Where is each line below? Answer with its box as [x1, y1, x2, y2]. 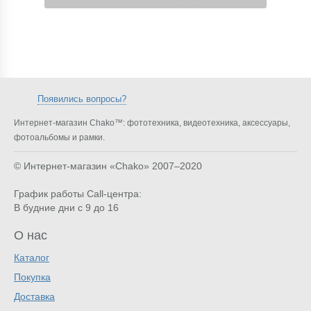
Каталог [14, 252, 49, 264]
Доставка [14, 291, 55, 303]
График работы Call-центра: [14, 188, 142, 200]
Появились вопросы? [37, 94, 126, 105]
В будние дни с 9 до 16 [14, 202, 119, 214]
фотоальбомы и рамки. [14, 133, 105, 142]
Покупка [14, 271, 51, 283]
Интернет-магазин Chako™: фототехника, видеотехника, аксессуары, [14, 118, 290, 128]
